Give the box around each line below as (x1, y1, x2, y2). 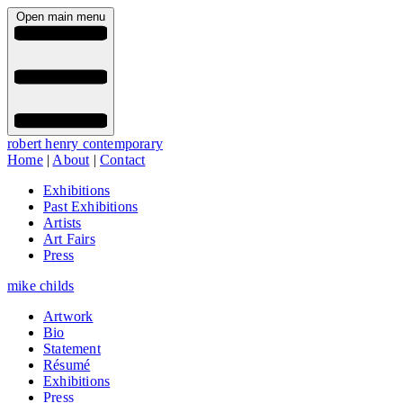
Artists (43, 215, 82, 231)
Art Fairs (43, 231, 95, 247)
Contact (100, 152, 146, 168)
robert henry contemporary (7, 136, 163, 152)
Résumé (43, 357, 91, 373)
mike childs (7, 278, 75, 294)
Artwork (43, 309, 94, 325)
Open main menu (16, 10, 105, 23)
